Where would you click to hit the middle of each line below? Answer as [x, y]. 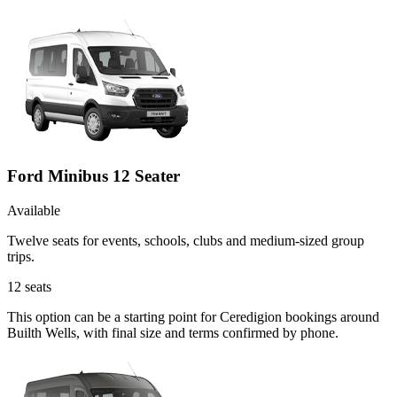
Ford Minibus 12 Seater [93, 175]
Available [34, 210]
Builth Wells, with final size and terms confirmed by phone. [173, 332]
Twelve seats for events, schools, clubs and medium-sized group [186, 240]
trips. [21, 256]
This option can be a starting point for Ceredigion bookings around [193, 316]
